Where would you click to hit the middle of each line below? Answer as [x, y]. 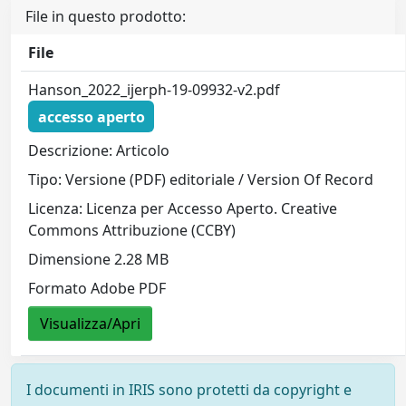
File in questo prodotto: [106, 16]
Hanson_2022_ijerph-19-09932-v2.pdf [155, 90]
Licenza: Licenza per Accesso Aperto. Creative [183, 209]
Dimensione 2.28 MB [99, 260]
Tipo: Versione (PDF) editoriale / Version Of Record [201, 180]
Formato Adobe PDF [97, 289]
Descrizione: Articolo [99, 151]
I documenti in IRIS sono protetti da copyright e [189, 390]
